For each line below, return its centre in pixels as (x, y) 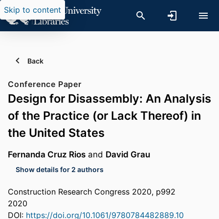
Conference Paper (45, 84)
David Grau (128, 154)
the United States (56, 133)
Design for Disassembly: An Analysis (109, 99)
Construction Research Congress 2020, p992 (92, 192)
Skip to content (33, 10)
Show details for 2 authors (60, 169)
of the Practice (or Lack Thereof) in (104, 116)
